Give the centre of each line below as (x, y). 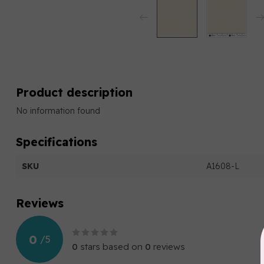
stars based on (111, 247)
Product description (74, 92)
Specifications (57, 142)
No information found (58, 111)
